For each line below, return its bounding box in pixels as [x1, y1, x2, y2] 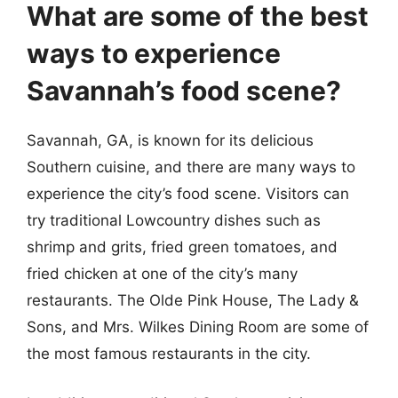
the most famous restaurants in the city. [27, 345, 311, 362]
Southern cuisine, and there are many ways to [27, 158, 355, 176]
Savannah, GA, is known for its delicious [27, 131, 314, 149]
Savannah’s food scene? [27, 75, 341, 107]
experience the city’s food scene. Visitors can [27, 185, 349, 203]
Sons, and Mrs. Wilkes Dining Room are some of [27, 318, 369, 336]
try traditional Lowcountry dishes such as [27, 211, 321, 229]
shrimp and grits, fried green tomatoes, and [27, 238, 338, 256]
